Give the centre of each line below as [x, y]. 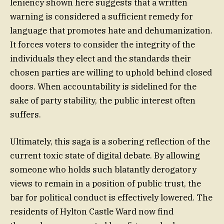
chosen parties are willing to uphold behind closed [111, 72]
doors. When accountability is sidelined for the [103, 86]
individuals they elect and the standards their [100, 58]
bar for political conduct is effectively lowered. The [111, 198]
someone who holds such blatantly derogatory [103, 170]
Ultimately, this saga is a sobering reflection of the [110, 142]
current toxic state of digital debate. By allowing [105, 156]
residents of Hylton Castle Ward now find [92, 212]
